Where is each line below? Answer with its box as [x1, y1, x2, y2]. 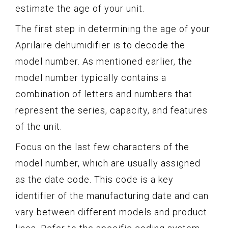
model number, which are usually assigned [15, 158, 201, 169]
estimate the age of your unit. [15, 3, 145, 14]
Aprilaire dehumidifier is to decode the [15, 40, 185, 51]
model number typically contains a [15, 72, 166, 83]
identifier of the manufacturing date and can [15, 190, 209, 202]
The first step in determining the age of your [15, 23, 210, 35]
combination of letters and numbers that [15, 89, 192, 100]
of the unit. [15, 121, 62, 132]
